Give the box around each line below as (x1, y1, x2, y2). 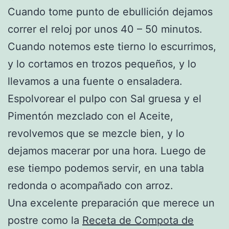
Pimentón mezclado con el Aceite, (8, 110, 173, 123)
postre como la (8, 214, 82, 227)
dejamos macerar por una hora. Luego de (8, 145, 206, 157)
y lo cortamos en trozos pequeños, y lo (8, 58, 196, 71)
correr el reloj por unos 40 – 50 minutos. (8, 23, 202, 36)
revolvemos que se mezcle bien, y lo (8, 127, 185, 140)
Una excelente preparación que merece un (8, 197, 215, 210)
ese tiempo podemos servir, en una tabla (8, 162, 204, 175)
